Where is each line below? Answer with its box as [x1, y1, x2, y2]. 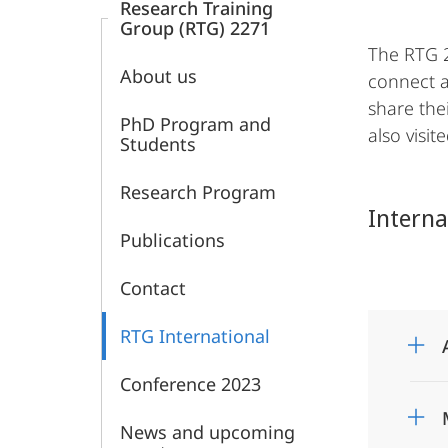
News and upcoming [120, 420, 295, 444]
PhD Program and [120, 112, 271, 136]
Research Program [120, 180, 276, 204]
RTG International [120, 324, 270, 348]
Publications [120, 228, 225, 252]
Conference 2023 [120, 372, 261, 396]
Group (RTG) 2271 [120, 16, 270, 40]
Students [120, 132, 196, 156]
